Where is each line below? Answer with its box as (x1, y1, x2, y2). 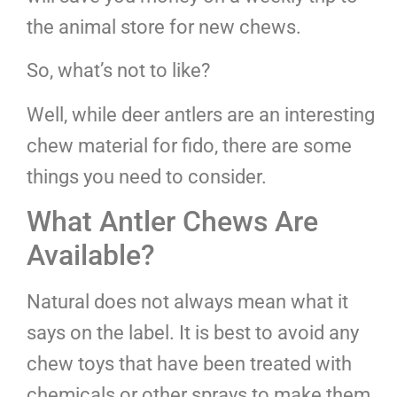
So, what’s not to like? (27, 59, 210, 82)
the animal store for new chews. (27, 15, 301, 38)
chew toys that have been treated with (27, 353, 352, 376)
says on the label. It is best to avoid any (27, 322, 359, 345)
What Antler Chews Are (27, 205, 318, 239)
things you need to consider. (27, 165, 267, 188)
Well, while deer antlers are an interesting (27, 103, 375, 126)
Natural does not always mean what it (27, 291, 348, 314)
